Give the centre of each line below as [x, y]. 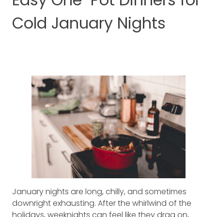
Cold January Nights [89, 23]
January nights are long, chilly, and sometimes [99, 191]
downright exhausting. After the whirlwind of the [102, 203]
